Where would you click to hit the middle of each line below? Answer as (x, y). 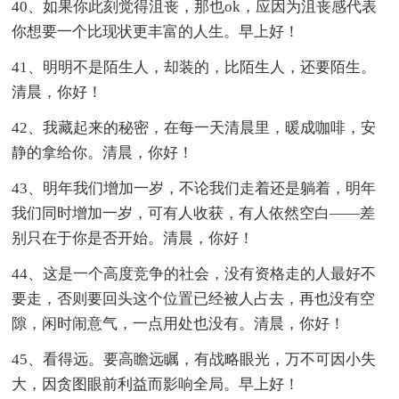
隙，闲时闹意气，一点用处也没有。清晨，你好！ (179, 323)
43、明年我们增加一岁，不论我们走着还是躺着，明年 (194, 188)
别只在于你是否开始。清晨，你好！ (133, 238)
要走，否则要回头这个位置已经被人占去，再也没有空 (194, 298)
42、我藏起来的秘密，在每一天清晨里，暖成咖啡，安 (194, 127)
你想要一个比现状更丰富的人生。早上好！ (156, 31)
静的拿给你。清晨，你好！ (103, 152)
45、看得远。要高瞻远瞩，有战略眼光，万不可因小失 (194, 359)
